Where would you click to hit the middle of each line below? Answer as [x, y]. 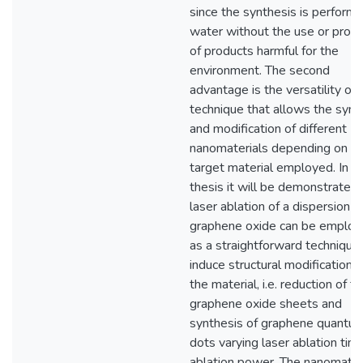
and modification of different [268, 129]
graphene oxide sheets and [266, 304]
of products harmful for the [264, 51]
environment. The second [260, 70]
